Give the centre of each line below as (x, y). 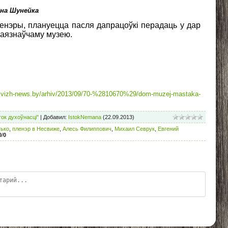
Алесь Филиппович (87, 129)
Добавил (54, 117)
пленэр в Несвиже (36, 129)
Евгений (168, 129)
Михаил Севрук (135, 129)
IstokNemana (85, 117)
